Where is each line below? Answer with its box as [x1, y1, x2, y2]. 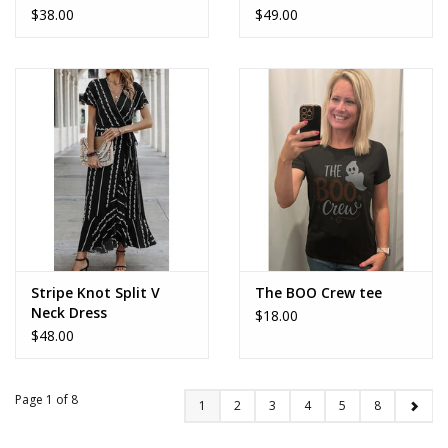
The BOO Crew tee [255, 282, 382, 302]
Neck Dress [31, 302, 107, 322]
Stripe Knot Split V [31, 282, 160, 302]
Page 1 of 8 [15, 390, 78, 408]
